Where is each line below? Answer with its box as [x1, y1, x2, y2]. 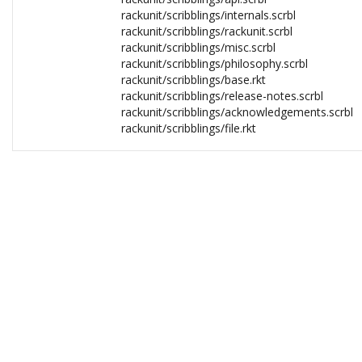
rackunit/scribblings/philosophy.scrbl [121, 56, 308, 71]
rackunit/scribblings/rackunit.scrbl [121, 23, 293, 39]
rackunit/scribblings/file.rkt [121, 120, 256, 136]
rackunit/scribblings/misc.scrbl [121, 40, 276, 55]
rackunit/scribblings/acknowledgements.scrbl [121, 104, 353, 120]
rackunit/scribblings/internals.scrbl [121, 7, 296, 23]
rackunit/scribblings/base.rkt [121, 72, 266, 87]
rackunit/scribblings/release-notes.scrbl [121, 88, 323, 103]
